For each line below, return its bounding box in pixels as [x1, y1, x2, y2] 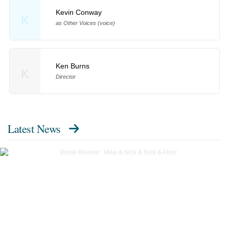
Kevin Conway [55, 8, 102, 16]
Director [55, 74, 76, 80]
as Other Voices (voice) [55, 19, 115, 26]
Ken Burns [55, 62, 89, 71]
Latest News [8, 121, 61, 136]
